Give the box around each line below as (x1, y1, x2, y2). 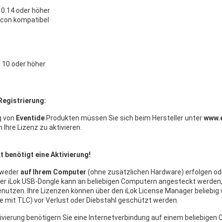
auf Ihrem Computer (20, 168, 88, 176)
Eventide (16, 114, 45, 122)
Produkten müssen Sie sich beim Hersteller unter (45, 114, 204, 122)
